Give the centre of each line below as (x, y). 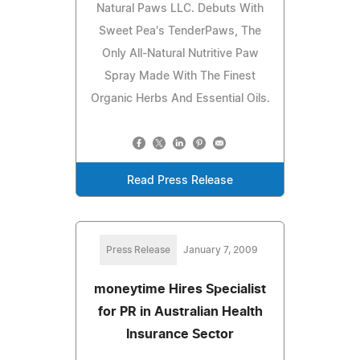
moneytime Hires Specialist (180, 289)
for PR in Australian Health (180, 311)
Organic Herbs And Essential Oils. (180, 98)
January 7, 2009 (220, 250)
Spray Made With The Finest (180, 76)
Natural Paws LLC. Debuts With (180, 8)
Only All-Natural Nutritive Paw (180, 53)
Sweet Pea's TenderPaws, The (180, 31)
